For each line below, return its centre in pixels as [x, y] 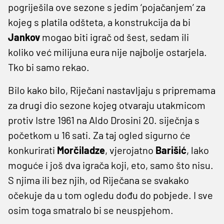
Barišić [171, 150]
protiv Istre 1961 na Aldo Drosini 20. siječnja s [104, 120]
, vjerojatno [130, 150]
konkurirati [32, 150]
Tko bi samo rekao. [49, 67]
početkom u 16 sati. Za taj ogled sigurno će [99, 135]
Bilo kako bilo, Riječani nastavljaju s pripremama [112, 90]
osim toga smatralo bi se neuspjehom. [91, 210]
